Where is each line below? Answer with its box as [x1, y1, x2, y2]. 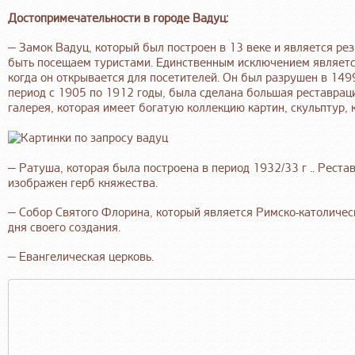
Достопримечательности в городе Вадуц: [8, 11, 228, 27]
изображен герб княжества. [8, 175, 158, 191]
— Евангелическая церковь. [8, 249, 154, 265]
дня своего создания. [8, 219, 120, 235]
